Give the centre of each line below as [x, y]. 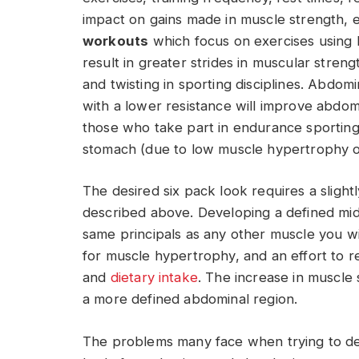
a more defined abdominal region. [190, 299]
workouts [116, 40]
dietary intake [154, 278]
